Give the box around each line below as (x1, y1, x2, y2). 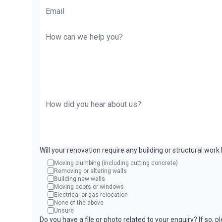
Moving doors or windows (54, 183, 124, 190)
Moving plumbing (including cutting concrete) (54, 159, 178, 166)
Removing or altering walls (54, 167, 127, 174)
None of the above (54, 199, 104, 206)
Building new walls (54, 175, 105, 182)
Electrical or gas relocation (54, 191, 128, 198)
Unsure (54, 207, 74, 214)
